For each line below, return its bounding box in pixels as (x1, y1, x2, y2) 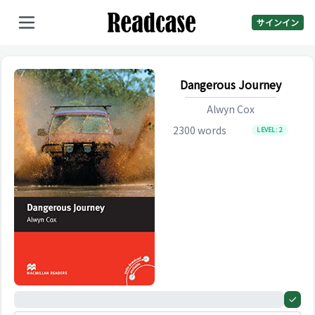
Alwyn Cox (207, 102, 255, 116)
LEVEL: (257, 125, 280, 134)
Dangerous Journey (180, 76, 281, 93)
